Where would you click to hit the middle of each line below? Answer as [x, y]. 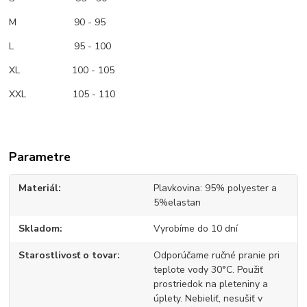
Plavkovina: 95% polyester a [215, 188]
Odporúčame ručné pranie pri [216, 255]
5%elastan [177, 202]
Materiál [39, 188]
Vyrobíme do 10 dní [195, 229]
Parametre [40, 157]
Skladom [39, 229]
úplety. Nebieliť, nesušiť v [208, 298]
